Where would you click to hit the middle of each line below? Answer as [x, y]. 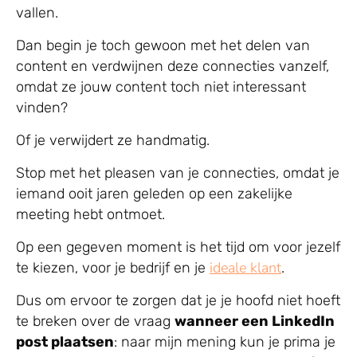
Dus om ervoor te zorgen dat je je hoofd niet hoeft [178, 301]
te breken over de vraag [95, 322]
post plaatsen [65, 342]
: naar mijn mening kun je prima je [225, 342]
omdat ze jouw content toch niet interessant [161, 87]
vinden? [42, 108]
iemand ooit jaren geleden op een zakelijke [154, 194]
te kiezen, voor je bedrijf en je [113, 268]
